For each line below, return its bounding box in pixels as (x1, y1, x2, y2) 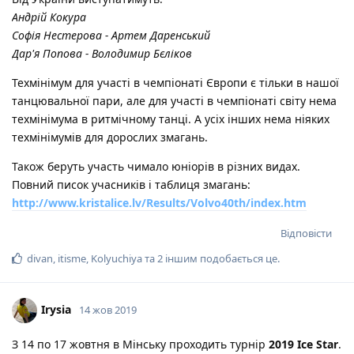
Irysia (41, 301, 71, 317)
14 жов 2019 (79, 302, 137, 317)
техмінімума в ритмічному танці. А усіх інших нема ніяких (12, 111, 330, 126)
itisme (58, 250, 86, 265)
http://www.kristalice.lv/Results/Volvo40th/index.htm (12, 194, 307, 210)
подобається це (198, 250, 277, 265)
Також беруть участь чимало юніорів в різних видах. (12, 158, 300, 174)
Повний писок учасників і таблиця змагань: (12, 176, 250, 192)
